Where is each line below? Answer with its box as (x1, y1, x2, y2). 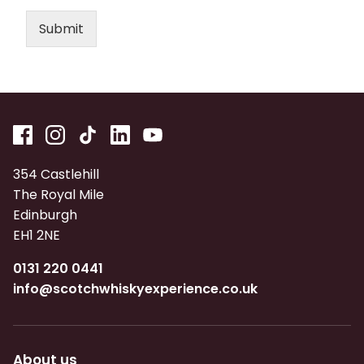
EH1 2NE (13, 226, 60, 245)
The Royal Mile (13, 185, 104, 204)
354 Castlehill (13, 165, 99, 184)
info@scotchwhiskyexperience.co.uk (13, 279, 258, 298)
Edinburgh (13, 206, 77, 224)
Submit (39, 19, 84, 38)
